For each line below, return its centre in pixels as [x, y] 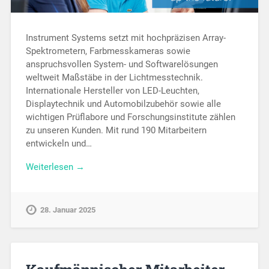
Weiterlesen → [55, 167]
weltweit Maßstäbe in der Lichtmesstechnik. [114, 78]
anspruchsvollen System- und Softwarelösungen [122, 65]
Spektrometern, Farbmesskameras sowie [108, 51]
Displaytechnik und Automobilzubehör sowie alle [123, 104]
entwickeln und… [59, 144]
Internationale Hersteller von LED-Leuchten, [112, 91]
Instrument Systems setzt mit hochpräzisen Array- [125, 38]
